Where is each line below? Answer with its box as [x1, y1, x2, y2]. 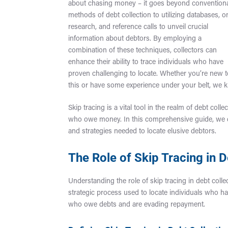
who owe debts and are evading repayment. [68, 202, 206, 209]
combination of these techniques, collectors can [68, 47, 217, 54]
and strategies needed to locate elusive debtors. [68, 128, 217, 135]
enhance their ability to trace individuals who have [68, 59, 224, 66]
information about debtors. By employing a [68, 36, 202, 43]
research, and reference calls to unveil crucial [68, 24, 209, 31]
